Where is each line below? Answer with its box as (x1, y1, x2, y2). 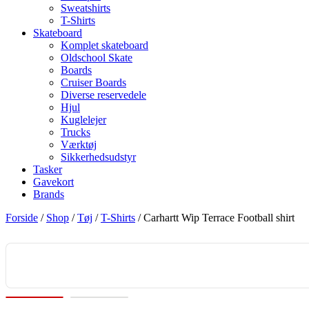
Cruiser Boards (61, 77, 126, 88)
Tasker (33, 163, 62, 175)
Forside (6, 212, 38, 223)
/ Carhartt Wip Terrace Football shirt (135, 212, 295, 223)
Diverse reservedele (61, 89, 146, 101)
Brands (33, 188, 64, 200)
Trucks (61, 126, 90, 138)
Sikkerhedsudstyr (61, 151, 136, 163)
